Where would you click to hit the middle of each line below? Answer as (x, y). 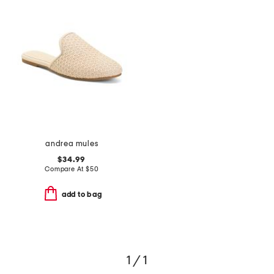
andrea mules (72, 144)
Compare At (65, 169)
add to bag (82, 195)
